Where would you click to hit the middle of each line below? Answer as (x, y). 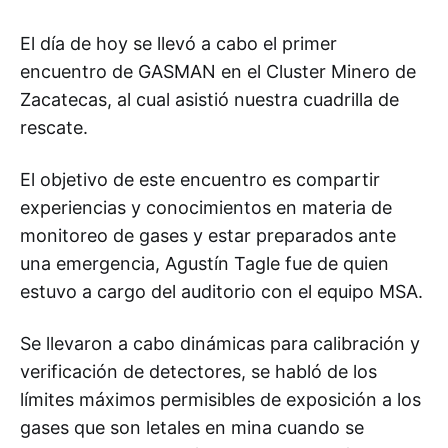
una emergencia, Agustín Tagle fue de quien (204, 263)
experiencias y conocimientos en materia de (206, 207)
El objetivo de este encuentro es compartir (200, 179)
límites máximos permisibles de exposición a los (220, 399)
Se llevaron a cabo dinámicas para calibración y (220, 343)
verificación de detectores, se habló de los (198, 371)
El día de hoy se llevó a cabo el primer (178, 43)
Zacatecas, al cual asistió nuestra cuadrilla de (209, 99)
